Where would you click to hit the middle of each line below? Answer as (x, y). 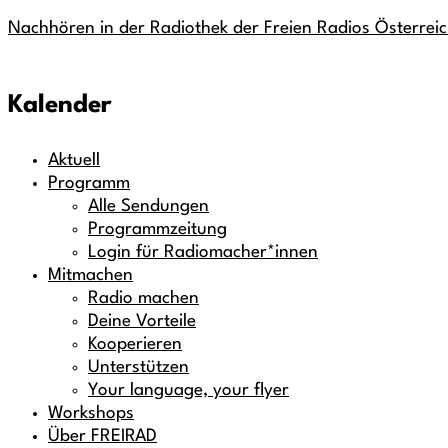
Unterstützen (138, 367)
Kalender (60, 105)
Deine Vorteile (142, 321)
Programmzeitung (157, 229)
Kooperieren (135, 344)
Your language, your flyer (188, 390)
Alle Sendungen (148, 206)
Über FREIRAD (102, 436)
